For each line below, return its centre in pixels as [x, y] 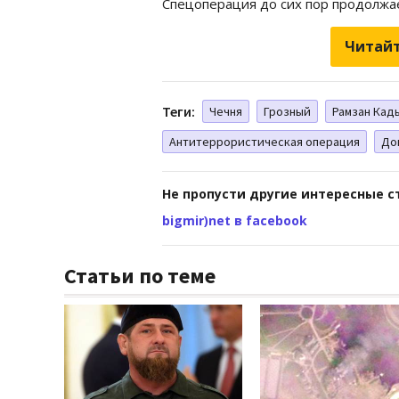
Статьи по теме [140, 275]
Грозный [287, 111]
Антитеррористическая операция [265, 141]
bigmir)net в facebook [235, 220]
